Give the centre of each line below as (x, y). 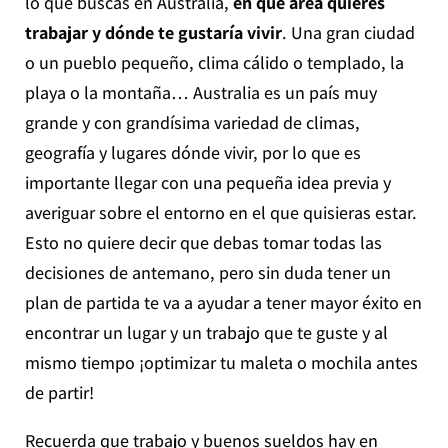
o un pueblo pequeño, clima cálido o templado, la (214, 62)
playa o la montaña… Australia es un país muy (200, 92)
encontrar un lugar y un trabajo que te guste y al (206, 332)
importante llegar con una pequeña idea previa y (207, 182)
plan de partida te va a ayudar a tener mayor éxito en (223, 302)
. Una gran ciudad (348, 32)
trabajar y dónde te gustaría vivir (153, 32)
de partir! (59, 392)
